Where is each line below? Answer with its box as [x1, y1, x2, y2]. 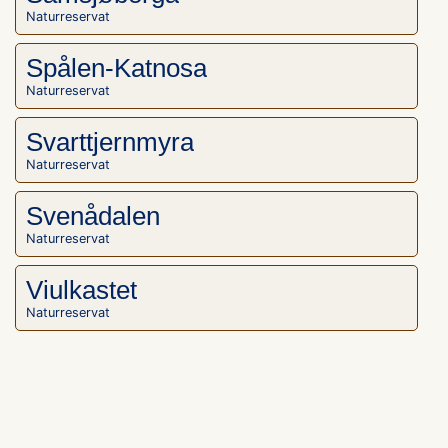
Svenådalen [26, 202, 160, 230]
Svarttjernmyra [26, 128, 194, 156]
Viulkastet [26, 276, 137, 304]
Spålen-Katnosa [26, 54, 207, 82]
